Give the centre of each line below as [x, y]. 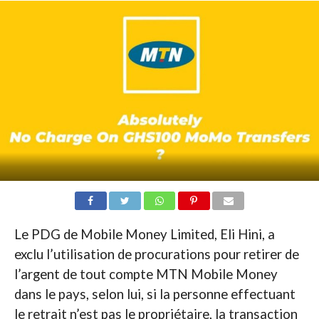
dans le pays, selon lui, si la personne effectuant [155, 294]
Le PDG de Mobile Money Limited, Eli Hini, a [144, 234]
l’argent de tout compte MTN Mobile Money [146, 274]
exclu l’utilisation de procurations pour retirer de [156, 254]
